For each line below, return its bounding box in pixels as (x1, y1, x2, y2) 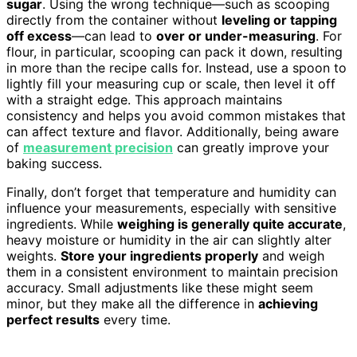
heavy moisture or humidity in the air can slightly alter (6, 231, 331, 248)
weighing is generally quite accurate (117, 215, 343, 232)
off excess (6, 27, 72, 44)
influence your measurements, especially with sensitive (6, 199, 336, 216)
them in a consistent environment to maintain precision (6, 263, 338, 280)
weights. (6, 247, 61, 264)
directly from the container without (6, 11, 222, 28)
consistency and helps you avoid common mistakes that (6, 107, 346, 124)
